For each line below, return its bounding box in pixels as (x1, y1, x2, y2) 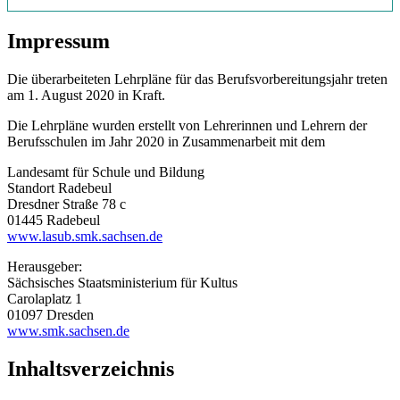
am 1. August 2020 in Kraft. (7, 87, 165, 103)
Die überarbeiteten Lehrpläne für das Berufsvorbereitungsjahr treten (7, 71, 387, 87)
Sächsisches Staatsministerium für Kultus (7, 274, 241, 290)
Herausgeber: (7, 258, 82, 274)
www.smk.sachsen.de (7, 322, 129, 338)
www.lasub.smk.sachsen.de (7, 228, 162, 244)
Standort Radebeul (7, 179, 112, 196)
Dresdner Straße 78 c (7, 196, 126, 212)
